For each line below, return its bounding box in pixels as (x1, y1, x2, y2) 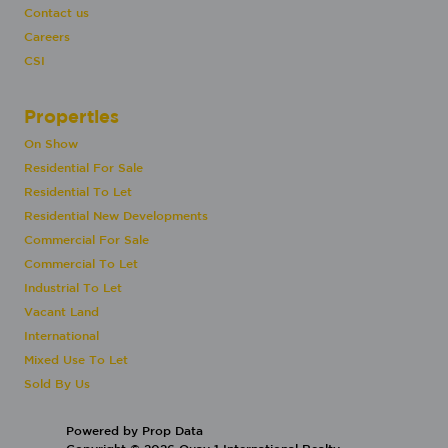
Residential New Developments (24, 208, 208, 223)
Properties (24, 106, 119, 128)
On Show (24, 136, 78, 151)
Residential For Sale (24, 160, 143, 175)
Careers (24, 29, 70, 44)
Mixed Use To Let (24, 352, 128, 367)
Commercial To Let (24, 256, 138, 271)
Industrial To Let (24, 280, 122, 295)
